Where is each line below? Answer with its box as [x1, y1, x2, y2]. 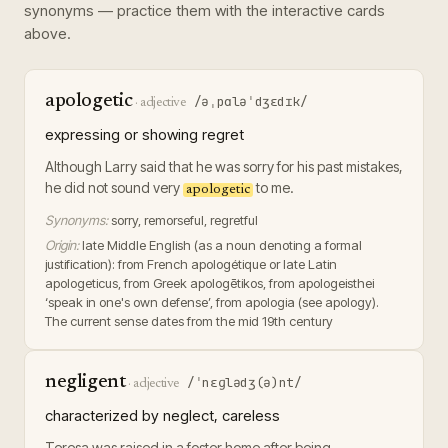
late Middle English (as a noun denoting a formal [82, 237, 362, 253]
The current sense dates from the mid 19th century [45, 313, 333, 329]
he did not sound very [45, 179, 183, 196]
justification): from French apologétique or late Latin [45, 256, 337, 272]
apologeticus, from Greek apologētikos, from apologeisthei [45, 275, 374, 291]
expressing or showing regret [45, 125, 244, 144]
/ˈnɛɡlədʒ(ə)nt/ [187, 374, 302, 391]
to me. [253, 179, 294, 196]
